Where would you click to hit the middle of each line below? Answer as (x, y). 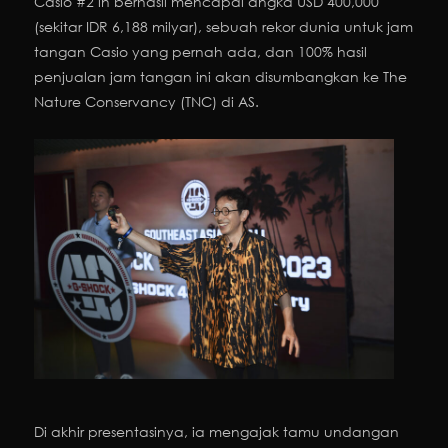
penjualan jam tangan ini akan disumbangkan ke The (220, 76)
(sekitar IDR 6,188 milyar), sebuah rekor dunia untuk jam (223, 26)
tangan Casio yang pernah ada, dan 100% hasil (200, 51)
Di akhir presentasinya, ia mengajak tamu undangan (216, 432)
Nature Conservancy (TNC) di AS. (146, 101)
